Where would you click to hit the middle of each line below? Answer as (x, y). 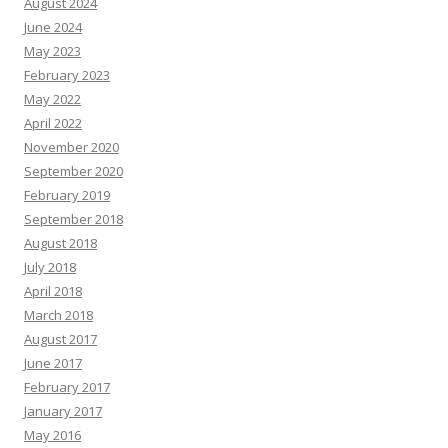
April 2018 (53, 291)
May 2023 (52, 51)
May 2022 (52, 99)
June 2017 (53, 363)
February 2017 (67, 387)
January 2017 (63, 411)
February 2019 (67, 195)
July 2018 (50, 267)
